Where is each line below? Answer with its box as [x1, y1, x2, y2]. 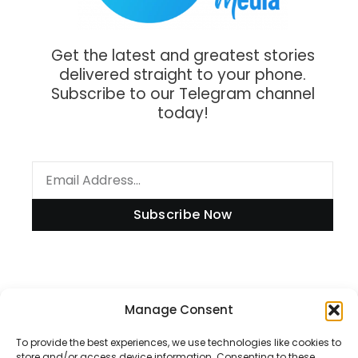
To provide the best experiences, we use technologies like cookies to [16, 336, 341, 349]
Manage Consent [125, 301, 233, 318]
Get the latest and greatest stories [50, 44, 315, 66]
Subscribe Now [133, 205, 233, 225]
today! [157, 101, 209, 124]
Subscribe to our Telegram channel [50, 82, 315, 105]
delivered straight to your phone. [59, 63, 306, 86]
